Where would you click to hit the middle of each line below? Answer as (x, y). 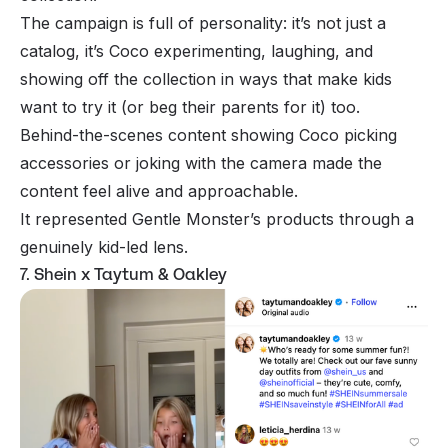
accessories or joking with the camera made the (201, 163)
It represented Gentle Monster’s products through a (217, 219)
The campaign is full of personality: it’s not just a (203, 23)
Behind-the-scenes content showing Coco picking (208, 135)
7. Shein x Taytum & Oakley (123, 275)
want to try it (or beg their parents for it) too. (192, 107)
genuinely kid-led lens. (104, 247)
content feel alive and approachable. (161, 191)
